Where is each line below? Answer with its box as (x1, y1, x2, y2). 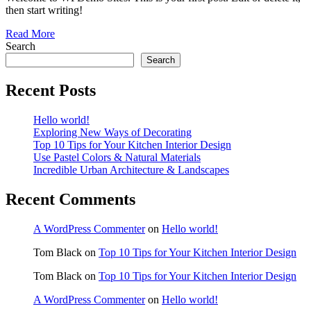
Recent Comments (6, 190, 135, 208)
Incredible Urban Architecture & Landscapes (33, 164, 229, 176)
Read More (6, 28, 55, 40)
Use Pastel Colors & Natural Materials (33, 151, 201, 164)
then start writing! (6, 4, 83, 17)
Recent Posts (6, 81, 96, 100)
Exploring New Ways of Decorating (33, 126, 192, 139)
